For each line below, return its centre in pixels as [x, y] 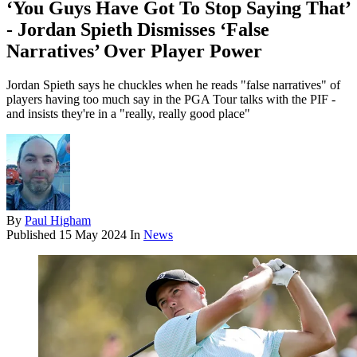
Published [33, 235]
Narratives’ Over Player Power [134, 51]
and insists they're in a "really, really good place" [128, 114]
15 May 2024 [93, 235]
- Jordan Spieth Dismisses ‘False [138, 30]
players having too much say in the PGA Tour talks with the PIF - [171, 100]
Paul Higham [58, 221]
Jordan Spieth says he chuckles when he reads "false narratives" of [173, 85]
